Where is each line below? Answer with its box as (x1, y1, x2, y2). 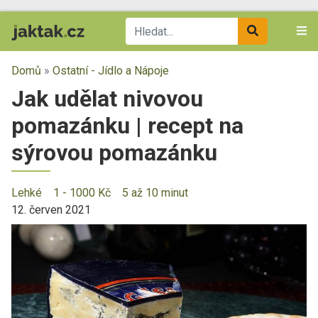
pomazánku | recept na (11, 112, 243, 139)
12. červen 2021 (11, 203, 91, 216)
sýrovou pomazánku (11, 139, 217, 166)
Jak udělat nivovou (11, 85, 203, 112)
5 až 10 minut (122, 186, 188, 199)
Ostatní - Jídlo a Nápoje (53, 64, 169, 77)
